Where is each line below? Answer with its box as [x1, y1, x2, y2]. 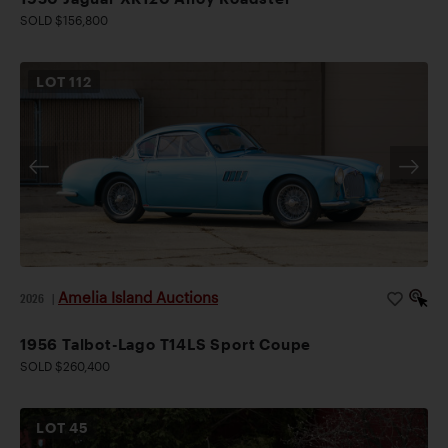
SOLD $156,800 [20, 13, 108, 28]
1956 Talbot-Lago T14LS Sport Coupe [20, 335, 312, 354]
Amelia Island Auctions [58, 288, 218, 307]
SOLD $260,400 [20, 359, 110, 374]
